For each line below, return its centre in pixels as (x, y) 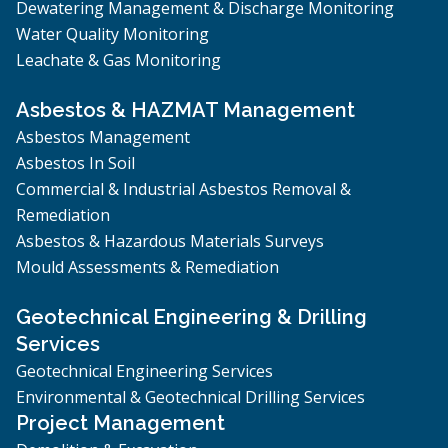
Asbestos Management (103, 136)
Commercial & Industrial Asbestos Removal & (183, 188)
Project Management (120, 422)
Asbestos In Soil (75, 162)
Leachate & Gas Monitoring (118, 59)
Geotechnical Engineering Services (144, 370)
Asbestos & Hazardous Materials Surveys (170, 240)
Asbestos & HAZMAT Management (185, 109)
